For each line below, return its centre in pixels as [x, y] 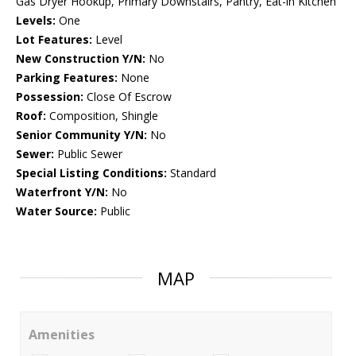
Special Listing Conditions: [91, 173]
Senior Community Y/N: [81, 135]
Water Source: [56, 211]
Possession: [50, 97]
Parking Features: [67, 78]
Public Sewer [88, 154]
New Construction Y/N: [81, 59]
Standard [192, 173]
